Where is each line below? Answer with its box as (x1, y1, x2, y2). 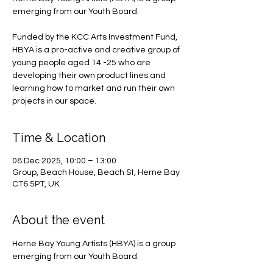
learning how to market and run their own (12, 84, 175, 93)
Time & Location (12, 130, 105, 145)
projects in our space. (12, 97, 96, 105)
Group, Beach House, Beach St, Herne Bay (12, 168, 180, 177)
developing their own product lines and (12, 71, 166, 80)
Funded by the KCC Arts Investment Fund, (12, 33, 177, 41)
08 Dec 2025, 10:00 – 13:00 (12, 157, 116, 165)
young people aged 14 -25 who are (12, 58, 151, 67)
